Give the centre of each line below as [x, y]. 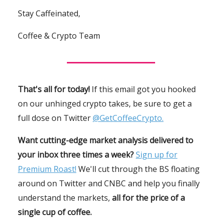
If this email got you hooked [144, 89]
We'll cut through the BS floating [138, 169]
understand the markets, [65, 197]
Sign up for [157, 154]
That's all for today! [55, 89]
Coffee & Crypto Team [59, 35]
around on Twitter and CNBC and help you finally [109, 183]
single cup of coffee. [55, 212]
